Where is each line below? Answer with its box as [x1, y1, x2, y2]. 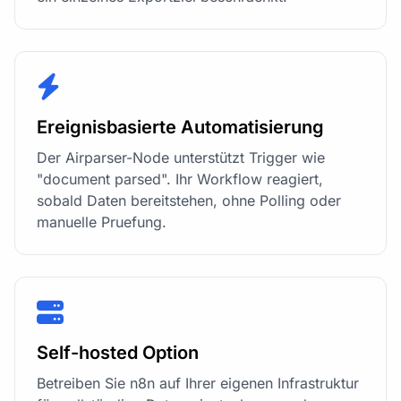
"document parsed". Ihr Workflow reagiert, [37, 170, 323, 189]
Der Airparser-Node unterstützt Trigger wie [37, 149, 325, 167]
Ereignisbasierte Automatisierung [37, 116, 324, 139]
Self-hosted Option [37, 342, 199, 364]
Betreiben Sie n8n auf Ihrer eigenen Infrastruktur [37, 374, 359, 393]
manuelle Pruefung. [37, 213, 166, 232]
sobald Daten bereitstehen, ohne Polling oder [37, 192, 341, 210]
